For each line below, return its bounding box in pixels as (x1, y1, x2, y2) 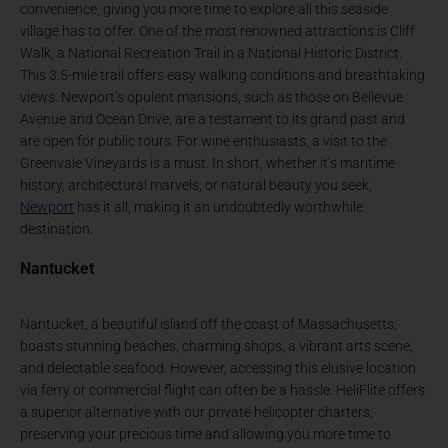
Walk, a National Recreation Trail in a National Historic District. (20, 44, 403, 61)
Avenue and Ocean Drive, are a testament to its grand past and (20, 110, 406, 127)
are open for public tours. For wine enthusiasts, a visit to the (20, 132, 388, 149)
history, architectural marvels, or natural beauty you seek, (20, 176, 373, 193)
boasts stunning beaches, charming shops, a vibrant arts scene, (20, 337, 414, 354)
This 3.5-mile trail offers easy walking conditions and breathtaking (20, 66, 426, 83)
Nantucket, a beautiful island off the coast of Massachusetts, (20, 315, 398, 332)
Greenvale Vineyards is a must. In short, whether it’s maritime (20, 154, 396, 171)
